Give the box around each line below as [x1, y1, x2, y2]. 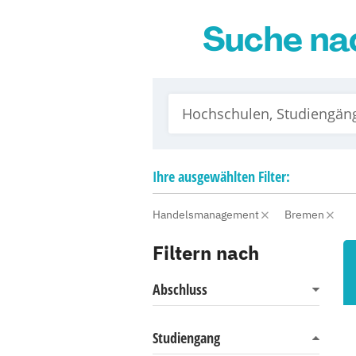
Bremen [284, 207, 327, 222]
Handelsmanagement [153, 207, 261, 222]
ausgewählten [178, 167, 255, 186]
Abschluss [153, 280, 207, 299]
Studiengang [153, 328, 220, 347]
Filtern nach [153, 240, 259, 265]
